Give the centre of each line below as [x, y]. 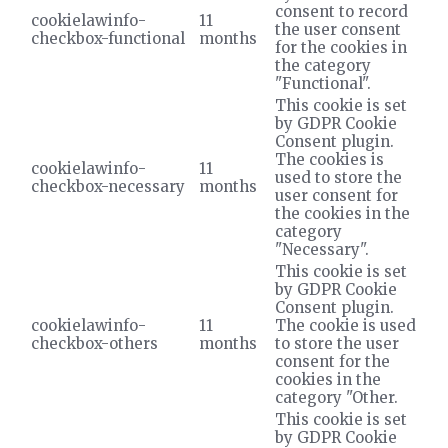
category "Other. [336, 397]
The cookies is [329, 159]
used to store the [338, 177]
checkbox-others [94, 343]
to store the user [337, 343]
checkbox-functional [108, 38]
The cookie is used [345, 325]
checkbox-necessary [108, 186]
